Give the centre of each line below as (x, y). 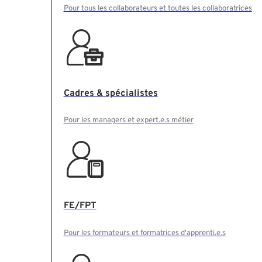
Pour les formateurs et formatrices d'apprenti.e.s (144, 233)
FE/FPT (80, 206)
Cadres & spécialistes (111, 93)
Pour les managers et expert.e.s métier (128, 120)
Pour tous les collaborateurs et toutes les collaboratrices (158, 8)
